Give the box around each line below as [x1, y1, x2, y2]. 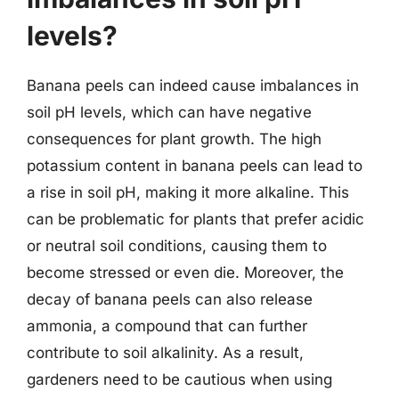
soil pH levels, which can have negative [27, 102, 312, 121]
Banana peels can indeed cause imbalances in [27, 76, 359, 94]
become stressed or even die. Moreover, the [27, 263, 344, 281]
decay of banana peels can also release [27, 289, 313, 308]
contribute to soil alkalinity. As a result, [27, 343, 304, 362]
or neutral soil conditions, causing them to [27, 236, 327, 255]
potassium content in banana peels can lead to [27, 156, 362, 175]
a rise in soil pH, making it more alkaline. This [27, 183, 349, 201]
